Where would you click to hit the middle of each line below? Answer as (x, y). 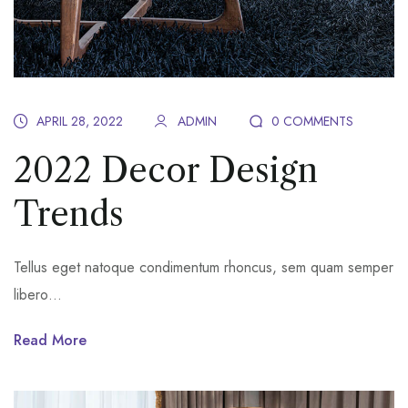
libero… (38, 294)
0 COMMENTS (312, 121)
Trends (69, 214)
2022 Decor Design (166, 170)
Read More (50, 340)
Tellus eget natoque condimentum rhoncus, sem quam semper (204, 267)
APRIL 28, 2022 (80, 121)
